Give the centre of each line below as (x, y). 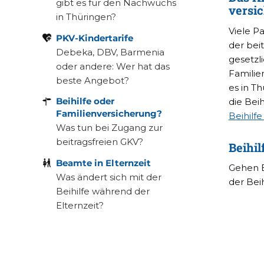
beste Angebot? (92, 80)
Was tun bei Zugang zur (109, 128)
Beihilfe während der (103, 191)
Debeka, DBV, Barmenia (110, 52)
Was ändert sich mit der (108, 177)
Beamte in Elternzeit (103, 163)
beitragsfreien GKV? (99, 142)
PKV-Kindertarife (94, 38)
